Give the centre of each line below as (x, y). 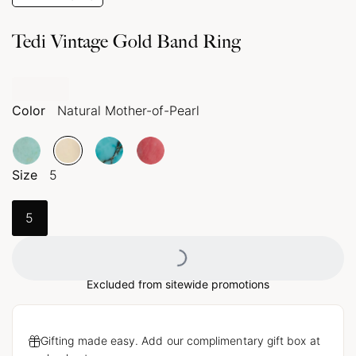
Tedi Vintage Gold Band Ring (127, 42)
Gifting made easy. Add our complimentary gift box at (180, 340)
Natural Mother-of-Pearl (128, 110)
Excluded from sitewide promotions (178, 284)
